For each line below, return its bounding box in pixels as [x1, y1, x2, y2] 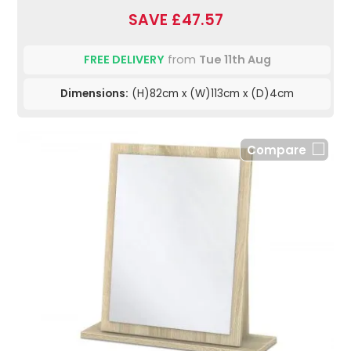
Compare [247, 142, 306, 159]
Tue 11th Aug [198, 52, 271, 68]
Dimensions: [60, 86, 128, 102]
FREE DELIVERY [83, 52, 165, 68]
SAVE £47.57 [128, 9, 223, 31]
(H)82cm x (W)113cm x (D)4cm [128, 86, 294, 102]
